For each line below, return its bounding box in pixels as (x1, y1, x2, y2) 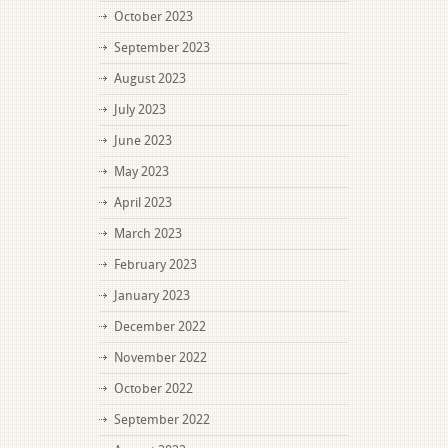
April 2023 (114, 195, 172, 210)
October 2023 (114, 9, 193, 24)
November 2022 (114, 350, 207, 365)
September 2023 (114, 40, 210, 55)
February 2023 (114, 257, 197, 272)
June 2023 (114, 133, 172, 148)
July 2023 (114, 102, 166, 117)
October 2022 (114, 381, 193, 396)
